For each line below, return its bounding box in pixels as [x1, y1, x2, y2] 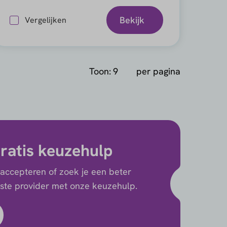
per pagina [136, 65, 180, 77]
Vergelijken [24, 14, 66, 25]
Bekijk [119, 14, 144, 26]
